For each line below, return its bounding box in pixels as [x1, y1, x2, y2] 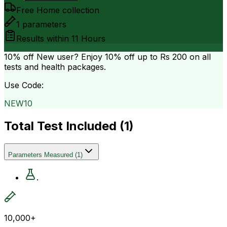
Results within [16, 33, 71, 44]
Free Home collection [16, 5, 99, 15]
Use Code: [4, 80, 44, 90]
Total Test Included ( [4, 118, 124, 133]
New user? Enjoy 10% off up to [34, 51, 160, 62]
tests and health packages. [4, 61, 106, 72]
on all [187, 51, 211, 62]
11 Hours [71, 33, 105, 44]
